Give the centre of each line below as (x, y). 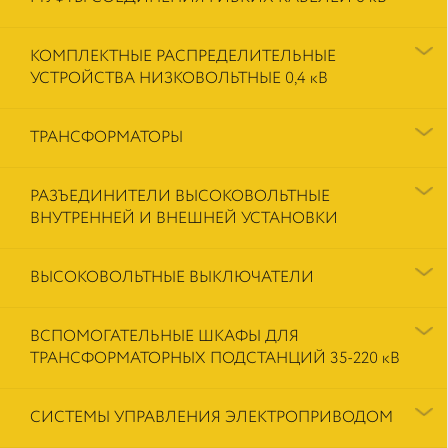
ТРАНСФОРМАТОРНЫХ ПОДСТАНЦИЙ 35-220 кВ (215, 358)
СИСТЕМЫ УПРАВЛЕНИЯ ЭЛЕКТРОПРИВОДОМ (211, 417)
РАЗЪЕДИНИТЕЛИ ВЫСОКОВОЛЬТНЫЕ (180, 196)
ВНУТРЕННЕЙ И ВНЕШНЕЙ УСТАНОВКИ (184, 218)
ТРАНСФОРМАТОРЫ (106, 137)
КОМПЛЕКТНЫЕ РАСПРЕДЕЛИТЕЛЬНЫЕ (183, 56)
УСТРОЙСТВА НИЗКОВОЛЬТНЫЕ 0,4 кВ (179, 78)
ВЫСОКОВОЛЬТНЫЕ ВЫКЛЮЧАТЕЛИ (172, 277)
